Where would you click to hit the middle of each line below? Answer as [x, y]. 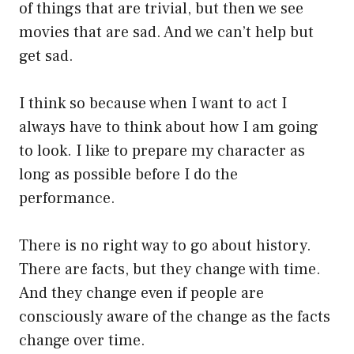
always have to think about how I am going [169, 128]
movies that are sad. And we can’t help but [166, 33]
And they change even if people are [141, 294]
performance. [67, 199]
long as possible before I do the [128, 175]
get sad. [46, 56]
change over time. [82, 341]
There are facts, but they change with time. [170, 270]
